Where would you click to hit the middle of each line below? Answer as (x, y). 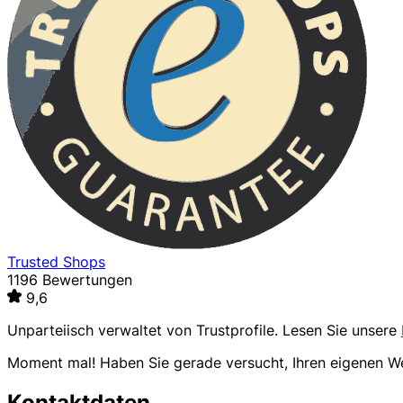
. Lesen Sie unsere (338, 331)
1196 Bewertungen (70, 280)
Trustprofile (235, 331)
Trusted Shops (56, 262)
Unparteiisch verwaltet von (102, 331)
